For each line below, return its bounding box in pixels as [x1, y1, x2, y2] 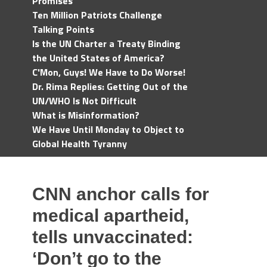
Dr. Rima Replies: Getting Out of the [32, 79, 188, 94]
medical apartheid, [32, 206, 189, 225]
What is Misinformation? [32, 108, 139, 122]
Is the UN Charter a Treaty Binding [32, 36, 181, 51]
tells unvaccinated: [32, 227, 193, 247]
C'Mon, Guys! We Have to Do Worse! [32, 65, 185, 79]
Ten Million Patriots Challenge [32, 8, 162, 22]
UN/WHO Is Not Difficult [32, 94, 136, 108]
